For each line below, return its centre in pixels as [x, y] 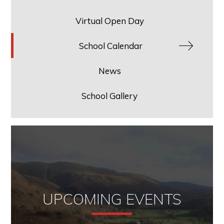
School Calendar [111, 45]
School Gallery [109, 95]
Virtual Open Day [109, 20]
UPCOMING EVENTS [112, 199]
